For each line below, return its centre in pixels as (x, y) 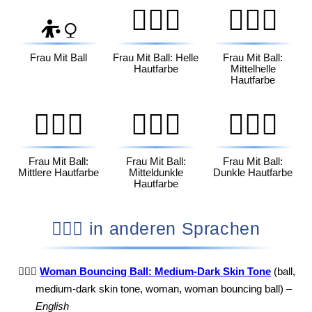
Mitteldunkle (156, 173)
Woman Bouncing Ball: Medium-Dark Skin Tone (156, 272)
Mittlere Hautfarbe (59, 173)
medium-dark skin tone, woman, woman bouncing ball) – (164, 289)
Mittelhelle (253, 69)
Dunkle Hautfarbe (253, 173)
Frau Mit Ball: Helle (156, 57)
